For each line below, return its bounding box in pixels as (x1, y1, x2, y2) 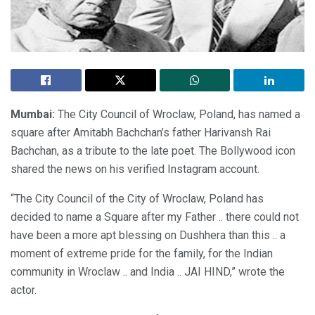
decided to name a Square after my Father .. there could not (11, 210, 299, 224)
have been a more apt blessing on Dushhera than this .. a (11, 228, 285, 242)
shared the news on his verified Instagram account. (11, 162, 259, 176)
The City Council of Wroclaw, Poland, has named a (55, 107, 300, 121)
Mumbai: (11, 107, 55, 121)
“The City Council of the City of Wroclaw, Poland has (11, 191, 264, 205)
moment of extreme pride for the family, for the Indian (11, 246, 273, 260)
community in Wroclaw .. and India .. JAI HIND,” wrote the (11, 264, 285, 278)
